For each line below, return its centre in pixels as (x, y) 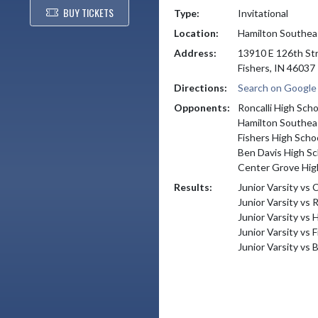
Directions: (201, 87)
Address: (195, 53)
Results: (193, 187)
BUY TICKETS (88, 12)
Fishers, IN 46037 (276, 67)
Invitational (263, 13)
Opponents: (202, 107)
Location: (196, 33)
